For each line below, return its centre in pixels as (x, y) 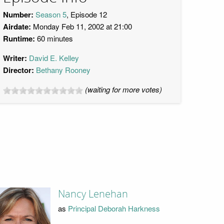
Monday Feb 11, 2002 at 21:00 (81, 26)
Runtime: (19, 38)
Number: (18, 14)
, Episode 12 (87, 14)
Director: (18, 70)
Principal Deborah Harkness (114, 208)
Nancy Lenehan (93, 194)
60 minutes (54, 38)
